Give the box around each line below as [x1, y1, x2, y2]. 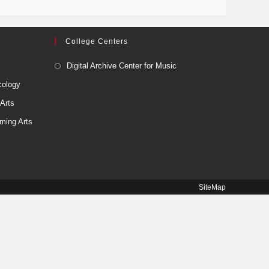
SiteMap [199, 183, 226, 192]
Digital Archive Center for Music [67, 61, 177, 70]
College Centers [65, 37, 128, 46]
